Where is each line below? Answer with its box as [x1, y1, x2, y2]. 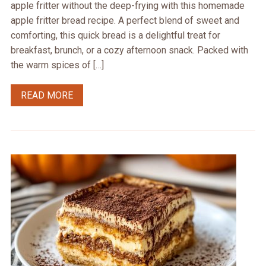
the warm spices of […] [10, 59, 104, 71]
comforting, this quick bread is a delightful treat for [10, 30, 220, 42]
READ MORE [20, 90, 73, 102]
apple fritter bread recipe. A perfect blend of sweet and [10, 15, 239, 27]
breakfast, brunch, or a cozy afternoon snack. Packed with [10, 45, 248, 56]
